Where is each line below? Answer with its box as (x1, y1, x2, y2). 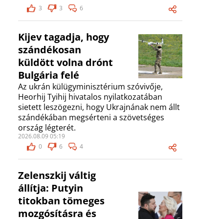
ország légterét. (18, 122, 76, 133)
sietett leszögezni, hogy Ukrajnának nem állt (18, 102, 180, 113)
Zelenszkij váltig (18, 169, 96, 182)
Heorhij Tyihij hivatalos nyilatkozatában (18, 91, 162, 103)
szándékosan (18, 43, 81, 57)
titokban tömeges (18, 194, 105, 208)
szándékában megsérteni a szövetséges (18, 112, 164, 123)
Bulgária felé (18, 68, 79, 82)
